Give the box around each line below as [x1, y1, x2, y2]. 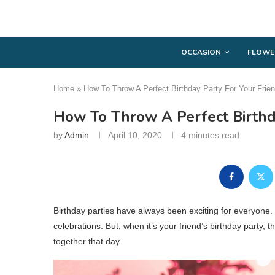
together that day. [53, 236, 122, 246]
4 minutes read [181, 130, 239, 140]
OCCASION [181, 47, 221, 57]
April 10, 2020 [108, 130, 162, 140]
